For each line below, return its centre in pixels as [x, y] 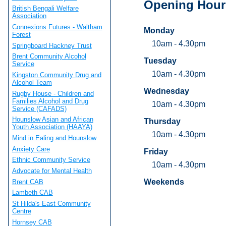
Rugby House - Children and [53, 93]
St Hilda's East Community [51, 203]
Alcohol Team [32, 82]
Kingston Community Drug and [56, 75]
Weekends [164, 182]
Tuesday [160, 61]
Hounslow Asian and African [52, 120]
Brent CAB [27, 182]
